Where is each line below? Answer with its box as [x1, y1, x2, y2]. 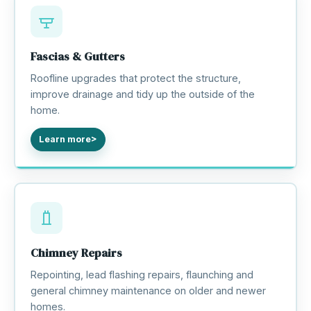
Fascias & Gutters [30, 48, 125, 65]
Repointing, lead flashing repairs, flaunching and [30, 268, 253, 280]
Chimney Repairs [30, 244, 122, 261]
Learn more [38, 134, 91, 144]
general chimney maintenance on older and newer [30, 284, 266, 296]
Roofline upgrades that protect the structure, [30, 72, 241, 84]
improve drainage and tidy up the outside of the [30, 87, 255, 100]
